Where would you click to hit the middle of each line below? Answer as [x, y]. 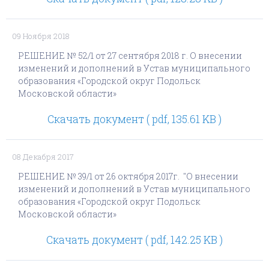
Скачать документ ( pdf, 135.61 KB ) [134, 119]
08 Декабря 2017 [43, 157]
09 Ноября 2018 [41, 36]
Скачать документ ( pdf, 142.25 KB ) [134, 240]
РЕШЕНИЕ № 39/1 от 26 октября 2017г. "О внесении [128, 176]
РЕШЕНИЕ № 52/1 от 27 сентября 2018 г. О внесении [130, 56]
